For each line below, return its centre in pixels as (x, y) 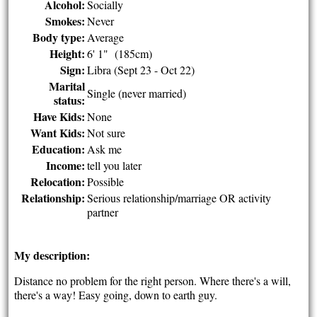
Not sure (106, 133)
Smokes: (65, 21)
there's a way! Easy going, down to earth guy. (118, 295)
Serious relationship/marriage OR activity (179, 198)
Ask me (105, 149)
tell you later (115, 165)
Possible (106, 181)
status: (70, 100)
